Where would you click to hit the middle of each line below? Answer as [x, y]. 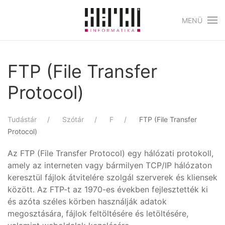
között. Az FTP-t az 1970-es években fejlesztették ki [108, 189]
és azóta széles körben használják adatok [87, 201]
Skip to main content [62, 29]
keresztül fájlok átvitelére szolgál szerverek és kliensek [113, 177]
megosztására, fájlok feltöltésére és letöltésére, [98, 213]
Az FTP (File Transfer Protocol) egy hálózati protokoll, [110, 153]
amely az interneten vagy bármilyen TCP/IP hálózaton [110, 165]
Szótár [73, 119]
